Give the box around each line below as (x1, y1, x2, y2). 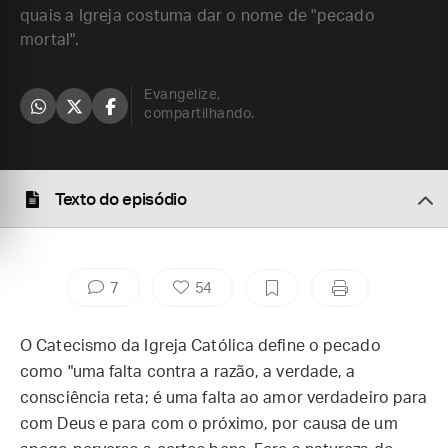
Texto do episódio (55, 191, 187, 208)
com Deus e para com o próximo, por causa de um (20, 416, 398, 432)
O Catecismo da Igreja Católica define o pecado (20, 338, 381, 354)
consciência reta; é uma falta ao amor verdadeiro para (20, 390, 428, 406)
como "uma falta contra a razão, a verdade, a (20, 364, 356, 380)
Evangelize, (144, 88, 221, 102)
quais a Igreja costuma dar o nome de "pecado (20, 8, 375, 24)
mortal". (20, 32, 80, 48)
